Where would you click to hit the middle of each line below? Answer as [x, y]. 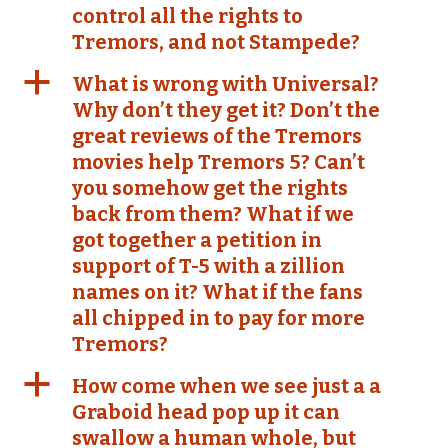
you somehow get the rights [210, 188]
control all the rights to [187, 16]
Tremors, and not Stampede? [216, 42]
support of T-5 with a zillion [208, 266]
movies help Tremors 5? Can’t [218, 162]
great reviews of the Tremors [217, 136]
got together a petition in [197, 240]
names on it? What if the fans [217, 292]
